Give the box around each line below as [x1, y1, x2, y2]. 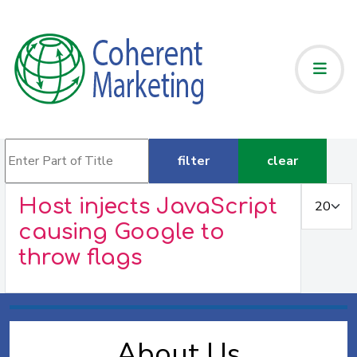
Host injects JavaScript [18, 194, 277, 218]
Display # [300, 185, 355, 202]
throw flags [18, 245, 142, 269]
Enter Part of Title [3, 140, 109, 158]
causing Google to [18, 220, 225, 244]
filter [177, 152, 210, 170]
